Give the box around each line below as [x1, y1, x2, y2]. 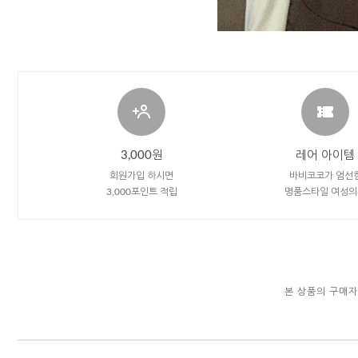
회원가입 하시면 [109, 171, 173, 181]
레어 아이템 [296, 149, 355, 161]
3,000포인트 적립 [105, 187, 177, 197]
